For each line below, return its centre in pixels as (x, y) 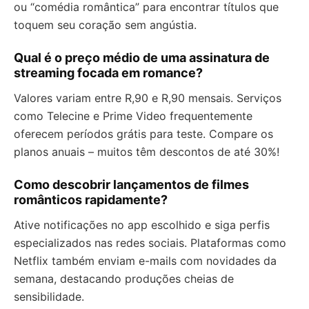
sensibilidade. (49, 297)
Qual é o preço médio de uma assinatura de (142, 58)
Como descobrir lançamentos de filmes (131, 185)
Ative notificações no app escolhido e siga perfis (142, 225)
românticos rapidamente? (91, 200)
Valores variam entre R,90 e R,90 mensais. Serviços (148, 98)
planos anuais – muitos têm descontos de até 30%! (147, 152)
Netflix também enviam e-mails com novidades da (145, 261)
